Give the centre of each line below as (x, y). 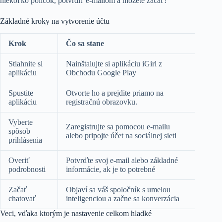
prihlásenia (25, 140)
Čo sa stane (85, 43)
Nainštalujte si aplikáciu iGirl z (114, 63)
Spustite (21, 93)
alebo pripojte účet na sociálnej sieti (121, 135)
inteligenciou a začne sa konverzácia (123, 198)
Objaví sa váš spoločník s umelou (118, 189)
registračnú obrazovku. (102, 102)
